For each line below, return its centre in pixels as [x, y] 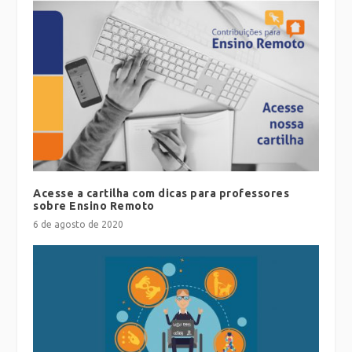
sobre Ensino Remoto [94, 206]
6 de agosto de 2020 [79, 225]
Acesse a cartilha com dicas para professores [161, 194]
